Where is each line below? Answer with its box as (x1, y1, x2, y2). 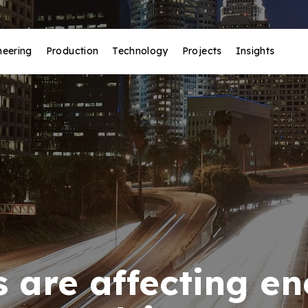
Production (45, 44, 99, 57)
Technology (112, 44, 168, 57)
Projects (181, 44, 222, 57)
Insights (235, 44, 275, 57)
